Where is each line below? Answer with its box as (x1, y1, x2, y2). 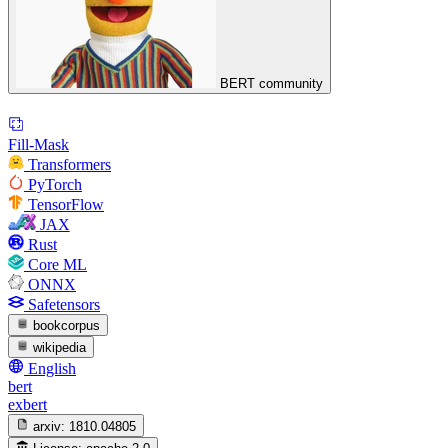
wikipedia (33, 340, 87, 356)
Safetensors (28, 295, 100, 313)
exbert (8, 396, 47, 414)
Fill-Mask (8, 135, 69, 153)
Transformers (28, 155, 111, 173)
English (28, 360, 76, 378)
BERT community (220, 76, 323, 92)
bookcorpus (33, 317, 101, 333)
